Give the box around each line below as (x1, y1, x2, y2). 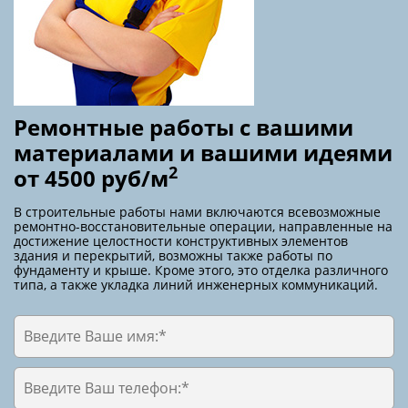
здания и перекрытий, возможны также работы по (14, 246, 332, 264)
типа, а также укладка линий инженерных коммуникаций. (14, 275, 378, 293)
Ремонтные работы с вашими (14, 111, 353, 142)
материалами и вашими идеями (14, 137, 393, 168)
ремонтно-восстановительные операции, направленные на (14, 217, 393, 235)
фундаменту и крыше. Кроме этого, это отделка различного (14, 260, 388, 279)
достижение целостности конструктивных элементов (14, 231, 348, 250)
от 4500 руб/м (14, 162, 168, 193)
